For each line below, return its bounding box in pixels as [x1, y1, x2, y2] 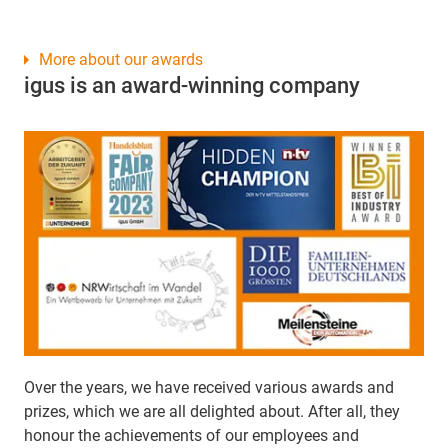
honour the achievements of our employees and [24, 425, 359, 445]
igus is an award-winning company [24, 73, 360, 99]
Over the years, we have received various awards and [24, 377, 394, 397]
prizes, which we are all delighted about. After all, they [24, 401, 400, 421]
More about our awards [39, 50, 203, 70]
